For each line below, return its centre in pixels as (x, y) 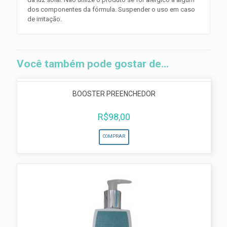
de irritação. (45, 19)
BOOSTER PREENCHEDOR (114, 94)
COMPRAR (114, 137)
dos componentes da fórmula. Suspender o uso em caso (111, 10)
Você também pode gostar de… (93, 64)
